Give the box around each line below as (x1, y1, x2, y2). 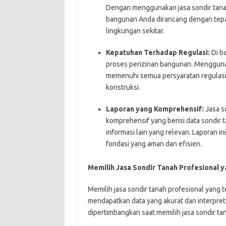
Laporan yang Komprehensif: (105, 104, 204, 113)
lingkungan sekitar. (105, 26, 164, 35)
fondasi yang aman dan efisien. (105, 139, 202, 148)
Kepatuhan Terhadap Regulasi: (105, 48, 210, 56)
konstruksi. (105, 83, 140, 91)
